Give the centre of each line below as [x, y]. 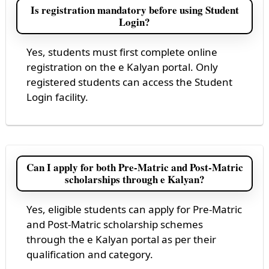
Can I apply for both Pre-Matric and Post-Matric [134, 167]
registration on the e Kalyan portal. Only [122, 67]
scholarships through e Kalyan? [134, 179]
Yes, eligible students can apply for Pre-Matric [134, 209]
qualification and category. [90, 254]
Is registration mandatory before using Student [134, 10]
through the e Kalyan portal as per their [121, 239]
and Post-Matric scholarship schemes [115, 224]
